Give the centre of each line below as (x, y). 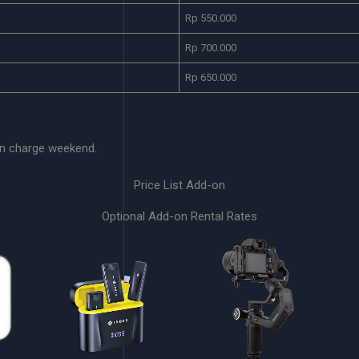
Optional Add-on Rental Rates (179, 216)
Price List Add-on (179, 185)
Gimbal (252, 306)
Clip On (110, 306)
